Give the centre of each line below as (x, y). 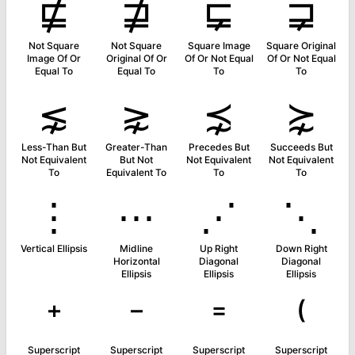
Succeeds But (301, 147)
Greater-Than (136, 147)
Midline (136, 248)
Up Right (219, 248)
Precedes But (219, 147)
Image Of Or (54, 58)
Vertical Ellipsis (54, 248)
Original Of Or (136, 58)
